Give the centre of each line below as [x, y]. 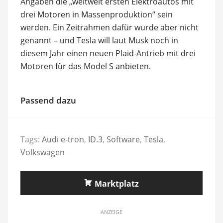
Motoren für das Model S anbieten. [85, 66]
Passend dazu [48, 100]
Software [123, 139]
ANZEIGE [111, 212]
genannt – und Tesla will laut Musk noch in [99, 40]
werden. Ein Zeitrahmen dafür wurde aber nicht [109, 27]
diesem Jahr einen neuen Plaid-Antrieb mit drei [108, 53]
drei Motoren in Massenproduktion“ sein [96, 14]
